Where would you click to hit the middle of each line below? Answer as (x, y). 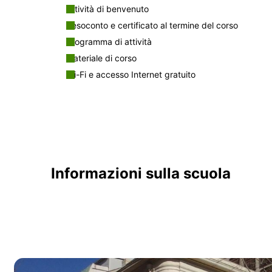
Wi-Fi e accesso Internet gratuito (131, 74)
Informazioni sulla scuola (141, 173)
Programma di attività (109, 41)
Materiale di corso (101, 58)
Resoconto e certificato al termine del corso (152, 25)
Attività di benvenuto (107, 8)
